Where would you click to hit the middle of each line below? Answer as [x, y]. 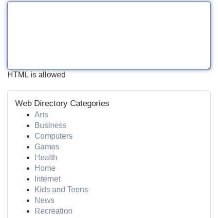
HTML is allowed [36, 75]
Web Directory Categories [62, 103]
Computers [54, 136]
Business [51, 125]
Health [46, 157]
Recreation [54, 211]
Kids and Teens [61, 190]
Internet [47, 179]
